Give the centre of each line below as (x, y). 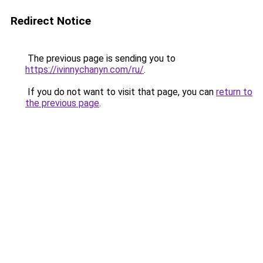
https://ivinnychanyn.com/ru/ (85, 70)
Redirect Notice (51, 21)
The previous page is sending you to (100, 58)
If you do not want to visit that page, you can (121, 92)
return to (234, 92)
